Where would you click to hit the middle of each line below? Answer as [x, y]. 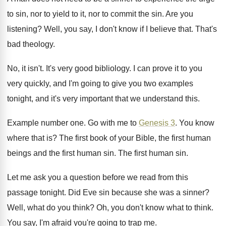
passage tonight [36, 192]
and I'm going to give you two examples [123, 83]
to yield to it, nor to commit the [97, 14]
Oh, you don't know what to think [154, 208]
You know [197, 123]
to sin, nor [24, 14]
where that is [30, 138]
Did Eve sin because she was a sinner [136, 192]
